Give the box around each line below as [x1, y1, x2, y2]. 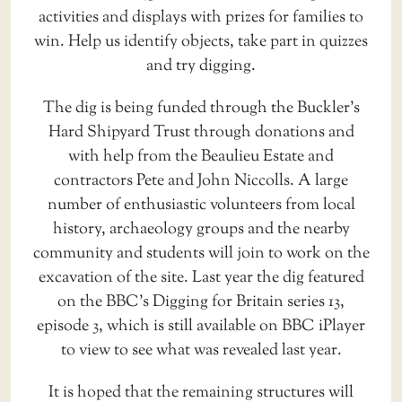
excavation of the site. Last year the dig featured [38, 265, 364, 290]
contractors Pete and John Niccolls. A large [54, 168, 348, 193]
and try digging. [146, 53, 256, 78]
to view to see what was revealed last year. [60, 337, 342, 363]
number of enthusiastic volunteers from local [47, 192, 355, 217]
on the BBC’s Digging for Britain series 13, [57, 289, 345, 314]
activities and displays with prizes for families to [39, 4, 363, 30]
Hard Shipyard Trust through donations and [48, 119, 354, 144]
